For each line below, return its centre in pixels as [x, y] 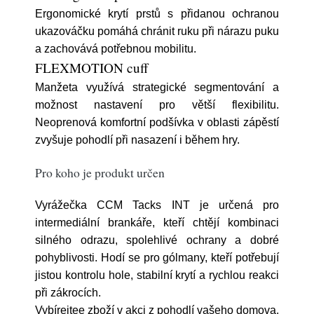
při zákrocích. [68, 293]
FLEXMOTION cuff [92, 68]
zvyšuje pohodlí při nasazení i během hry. [137, 140]
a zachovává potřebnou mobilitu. [116, 49]
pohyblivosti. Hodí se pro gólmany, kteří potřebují [157, 258]
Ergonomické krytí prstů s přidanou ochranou [157, 14]
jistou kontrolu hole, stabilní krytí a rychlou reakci [157, 275]
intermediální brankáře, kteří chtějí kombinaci [157, 223]
